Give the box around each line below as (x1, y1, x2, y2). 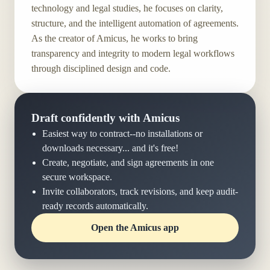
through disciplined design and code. (31, 63, 171, 74)
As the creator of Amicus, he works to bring (31, 33, 198, 44)
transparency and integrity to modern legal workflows (31, 48, 234, 59)
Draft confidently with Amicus (31, 111, 180, 125)
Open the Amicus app (91, 222, 179, 233)
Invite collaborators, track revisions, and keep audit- (42, 186, 238, 197)
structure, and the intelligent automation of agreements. (31, 18, 239, 29)
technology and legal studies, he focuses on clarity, (31, 3, 223, 14)
